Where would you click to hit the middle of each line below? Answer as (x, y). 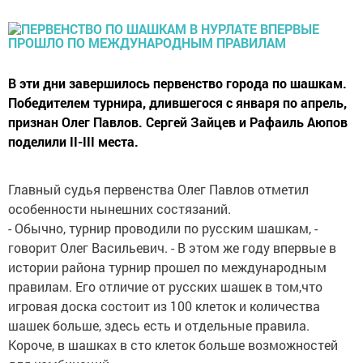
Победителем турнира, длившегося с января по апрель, (177, 103)
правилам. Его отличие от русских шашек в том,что (165, 287)
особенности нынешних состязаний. (120, 209)
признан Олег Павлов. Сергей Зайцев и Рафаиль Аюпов (178, 122)
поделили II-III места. (73, 142)
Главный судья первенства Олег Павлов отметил (158, 190)
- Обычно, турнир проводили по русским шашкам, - (163, 228)
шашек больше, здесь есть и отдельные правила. (159, 326)
